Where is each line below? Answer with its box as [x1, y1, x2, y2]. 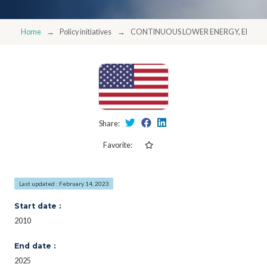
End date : [14, 241, 55, 250]
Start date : [14, 201, 61, 210]
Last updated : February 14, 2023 [18, 179, 109, 187]
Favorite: [103, 140, 132, 150]
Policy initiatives [60, 27, 112, 36]
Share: [98, 119, 121, 128]
